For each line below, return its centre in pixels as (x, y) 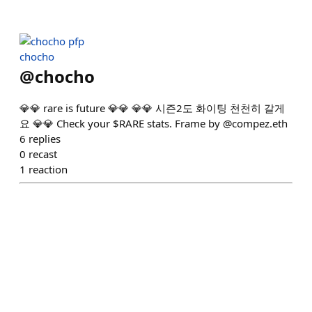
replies (45, 139)
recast (43, 154)
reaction (48, 169)
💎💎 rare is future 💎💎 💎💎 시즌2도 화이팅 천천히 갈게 (152, 108)
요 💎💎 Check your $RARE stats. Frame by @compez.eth (154, 123)
